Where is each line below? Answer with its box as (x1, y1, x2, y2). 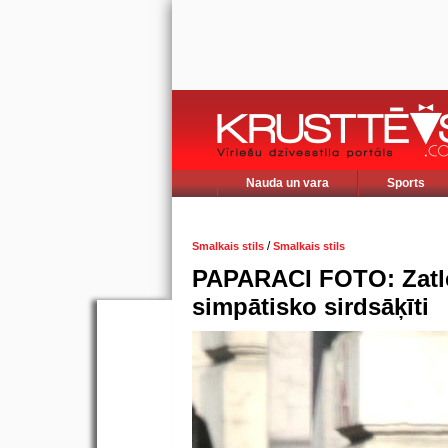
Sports (387, 176, 425, 190)
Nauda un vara (246, 176, 329, 190)
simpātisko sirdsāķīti (192, 293, 429, 320)
